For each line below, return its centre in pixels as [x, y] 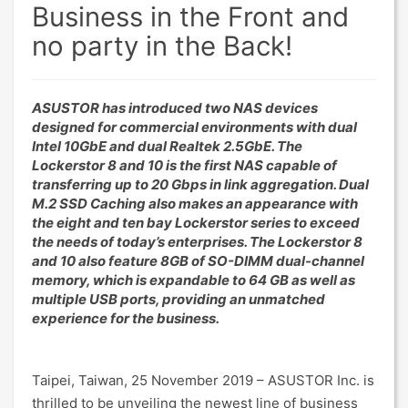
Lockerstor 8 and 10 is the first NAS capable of [184, 165]
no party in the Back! [162, 46]
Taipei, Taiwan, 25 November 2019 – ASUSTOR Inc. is [203, 380]
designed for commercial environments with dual [194, 127]
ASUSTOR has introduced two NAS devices [175, 108]
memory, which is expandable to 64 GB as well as [194, 280]
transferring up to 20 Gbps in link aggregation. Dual [200, 184]
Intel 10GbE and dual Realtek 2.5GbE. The [167, 146]
